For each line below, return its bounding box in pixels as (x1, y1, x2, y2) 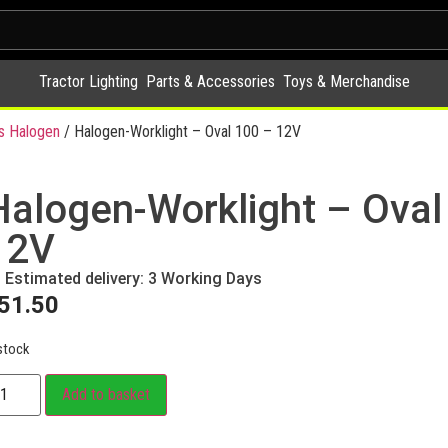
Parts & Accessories (145, 72, 275, 91)
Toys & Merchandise (282, 72, 410, 91)
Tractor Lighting (38, 72, 138, 91)
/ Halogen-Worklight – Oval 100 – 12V (60, 122, 301, 141)
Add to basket (61, 385, 150, 405)
